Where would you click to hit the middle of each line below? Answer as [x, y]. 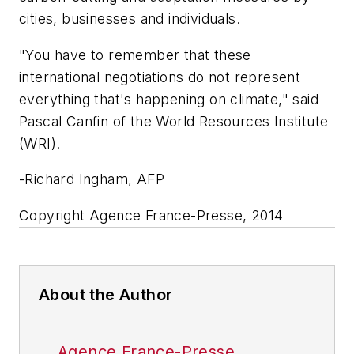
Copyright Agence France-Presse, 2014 [151, 215]
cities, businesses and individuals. [130, 19]
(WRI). [40, 143]
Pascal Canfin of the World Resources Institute [174, 121]
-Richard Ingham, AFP [92, 179]
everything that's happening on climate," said [169, 99]
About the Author [106, 294]
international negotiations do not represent [160, 77]
